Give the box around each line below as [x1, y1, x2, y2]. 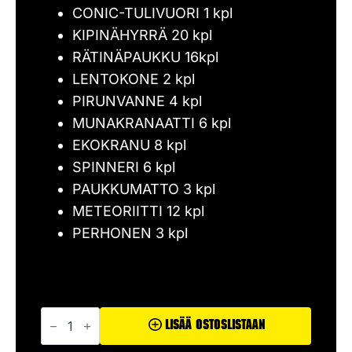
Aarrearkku [40, 305, 105, 321]
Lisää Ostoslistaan [164, 319, 266, 333]
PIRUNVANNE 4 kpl [72, 93, 202, 109]
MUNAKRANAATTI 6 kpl [72, 115, 231, 131]
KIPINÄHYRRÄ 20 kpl [72, 27, 212, 43]
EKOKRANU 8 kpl [72, 137, 186, 153]
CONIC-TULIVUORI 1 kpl [72, 5, 233, 21]
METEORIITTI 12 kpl [72, 203, 204, 219]
